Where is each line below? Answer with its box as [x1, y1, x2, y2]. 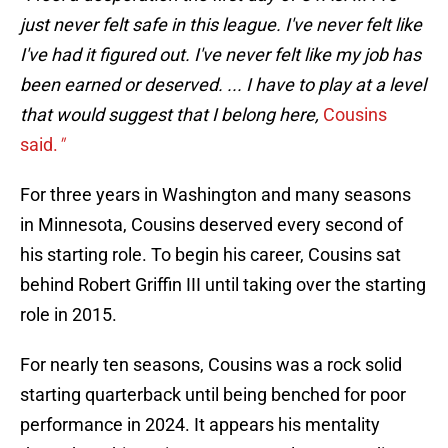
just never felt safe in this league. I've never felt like [20, 14, 422, 36]
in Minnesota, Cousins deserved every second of [20, 214, 403, 236]
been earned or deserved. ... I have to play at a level [20, 74, 426, 96]
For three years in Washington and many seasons [20, 184, 411, 206]
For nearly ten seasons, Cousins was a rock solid [20, 354, 402, 376]
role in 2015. [20, 304, 117, 326]
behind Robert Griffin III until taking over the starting [20, 274, 426, 296]
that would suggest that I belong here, [20, 104, 323, 126]
